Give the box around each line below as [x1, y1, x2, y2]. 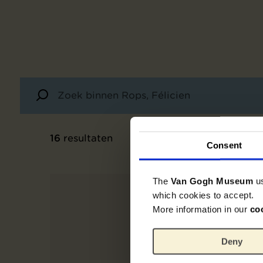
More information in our [152, 204, 250, 214]
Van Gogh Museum [170, 176, 256, 186]
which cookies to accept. [152, 190, 254, 200]
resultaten [60, 131, 113, 144]
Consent [207, 140, 242, 150]
